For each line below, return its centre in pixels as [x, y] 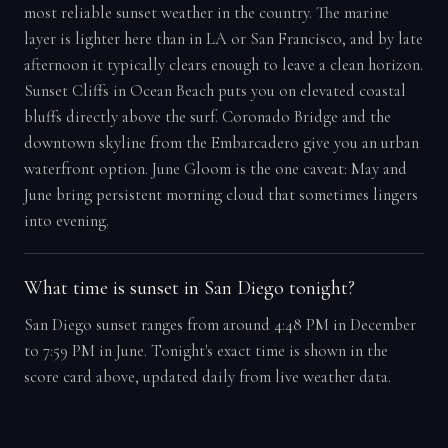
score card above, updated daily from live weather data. [207, 376]
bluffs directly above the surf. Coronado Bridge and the [207, 117]
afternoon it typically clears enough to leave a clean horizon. [223, 65]
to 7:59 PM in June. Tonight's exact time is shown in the [205, 350]
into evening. [66, 221]
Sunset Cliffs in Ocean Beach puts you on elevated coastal [214, 91]
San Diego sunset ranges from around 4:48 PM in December [219, 324]
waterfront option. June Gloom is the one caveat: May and [215, 169]
